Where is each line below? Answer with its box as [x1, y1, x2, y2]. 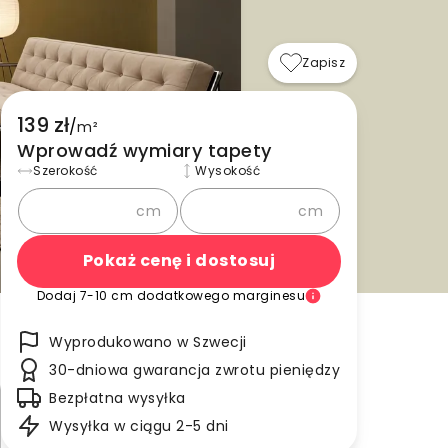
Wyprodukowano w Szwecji [49, 331, 247, 352]
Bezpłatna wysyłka [49, 387, 186, 408]
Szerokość [33, 161, 98, 179]
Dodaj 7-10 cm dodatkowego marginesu [36, 286, 306, 304]
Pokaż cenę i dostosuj [82, 249, 276, 273]
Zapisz [302, 53, 345, 71]
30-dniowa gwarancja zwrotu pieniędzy [49, 359, 340, 380]
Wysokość [195, 161, 260, 179]
